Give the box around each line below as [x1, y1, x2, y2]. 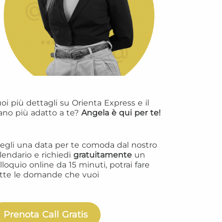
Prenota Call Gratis [3, 209, 88, 220]
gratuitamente [73, 150, 132, 160]
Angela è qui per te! [79, 108, 161, 117]
